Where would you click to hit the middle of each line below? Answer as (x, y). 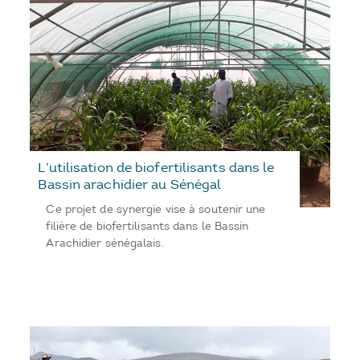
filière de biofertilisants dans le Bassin (147, 227)
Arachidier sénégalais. (105, 243)
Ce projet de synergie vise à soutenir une (156, 210)
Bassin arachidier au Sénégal (130, 184)
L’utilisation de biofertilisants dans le (156, 168)
